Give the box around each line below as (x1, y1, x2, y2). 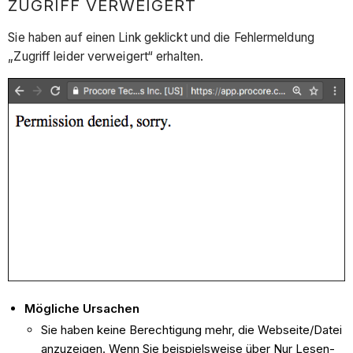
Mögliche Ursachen (24, 300, 140, 316)
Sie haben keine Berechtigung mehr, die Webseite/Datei (41, 322, 343, 338)
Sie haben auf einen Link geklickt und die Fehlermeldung (8, 29, 314, 45)
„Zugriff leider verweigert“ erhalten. (8, 48, 204, 64)
